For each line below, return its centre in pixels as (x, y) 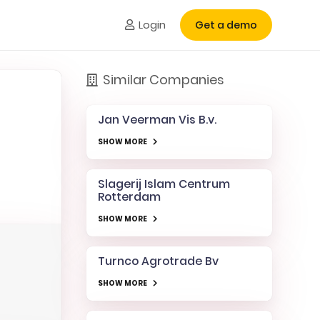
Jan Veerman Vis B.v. (157, 120)
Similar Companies (163, 80)
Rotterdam (129, 196)
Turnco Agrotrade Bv (158, 261)
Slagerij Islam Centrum (164, 184)
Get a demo (226, 25)
